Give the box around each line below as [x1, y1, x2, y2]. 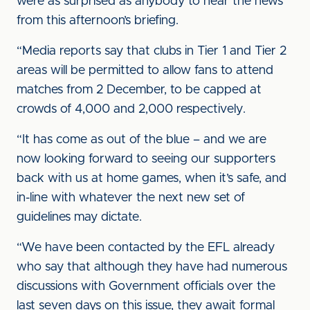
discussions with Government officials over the [17, 280, 275, 293]
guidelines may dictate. [17, 211, 142, 224]
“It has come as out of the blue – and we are [17, 134, 266, 146]
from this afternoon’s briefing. [17, 15, 179, 27]
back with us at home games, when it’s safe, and [17, 172, 286, 185]
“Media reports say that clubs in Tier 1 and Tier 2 [17, 45, 286, 57]
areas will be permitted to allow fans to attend [17, 64, 273, 77]
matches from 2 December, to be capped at [17, 84, 262, 96]
